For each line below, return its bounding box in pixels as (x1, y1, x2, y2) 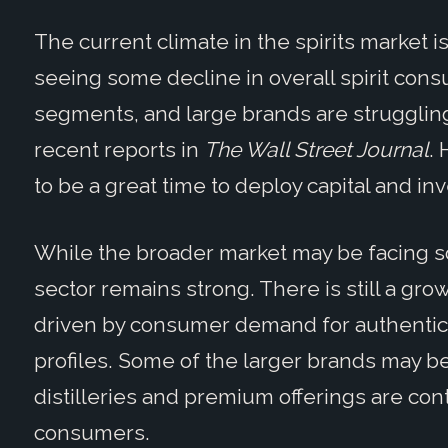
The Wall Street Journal (203, 136, 429, 162)
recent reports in (33, 136, 204, 162)
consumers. (33, 420, 150, 446)
